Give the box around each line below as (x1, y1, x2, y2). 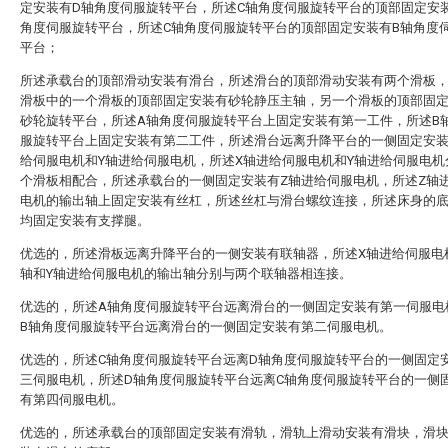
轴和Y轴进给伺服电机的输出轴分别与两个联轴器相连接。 (20, 266, 352, 281)
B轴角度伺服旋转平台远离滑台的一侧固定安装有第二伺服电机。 (20, 319, 392, 334)
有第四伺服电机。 (20, 392, 124, 407)
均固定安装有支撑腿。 (20, 213, 150, 228)
